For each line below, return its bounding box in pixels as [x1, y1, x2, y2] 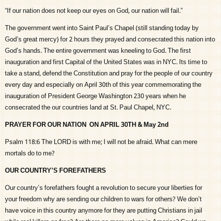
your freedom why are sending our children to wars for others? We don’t [5, 194, 202, 206]
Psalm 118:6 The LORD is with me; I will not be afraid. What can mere [5, 137, 198, 148]
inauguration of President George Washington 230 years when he [5, 91, 186, 103]
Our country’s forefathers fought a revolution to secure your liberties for [5, 183, 203, 194]
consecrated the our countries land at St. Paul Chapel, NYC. [5, 102, 172, 114]
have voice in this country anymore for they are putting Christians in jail [5, 205, 203, 217]
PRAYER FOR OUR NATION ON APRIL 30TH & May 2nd [5, 119, 169, 131]
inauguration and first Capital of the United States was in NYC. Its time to [5, 57, 208, 69]
